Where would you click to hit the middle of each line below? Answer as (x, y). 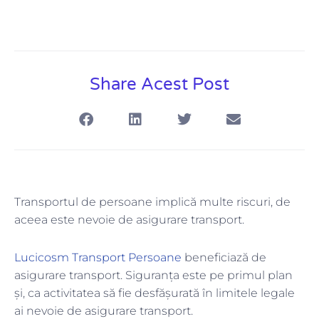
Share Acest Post (159, 85)
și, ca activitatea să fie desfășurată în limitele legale (155, 293)
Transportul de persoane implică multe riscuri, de (152, 202)
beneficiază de (224, 258)
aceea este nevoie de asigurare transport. (131, 220)
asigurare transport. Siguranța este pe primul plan (153, 276)
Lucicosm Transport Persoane (98, 258)
